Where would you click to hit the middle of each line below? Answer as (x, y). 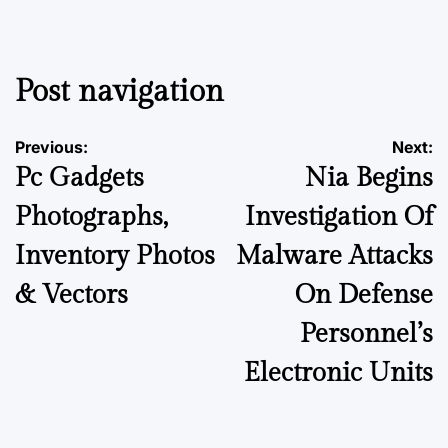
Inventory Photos (115, 255)
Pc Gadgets (79, 177)
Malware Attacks (334, 255)
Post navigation (119, 92)
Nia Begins (369, 177)
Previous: (51, 146)
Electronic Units (338, 372)
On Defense (364, 294)
